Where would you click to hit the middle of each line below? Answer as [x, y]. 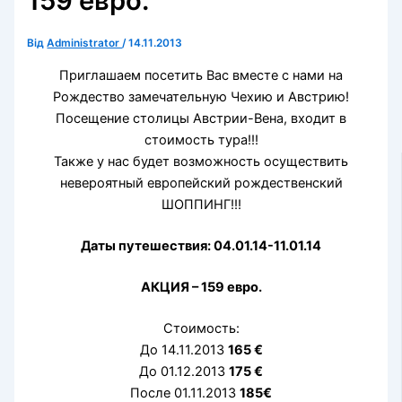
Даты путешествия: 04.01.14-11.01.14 [201, 245]
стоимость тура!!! [201, 140]
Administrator [85, 44]
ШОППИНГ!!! [201, 205]
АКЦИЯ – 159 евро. [201, 287]
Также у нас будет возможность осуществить [201, 162]
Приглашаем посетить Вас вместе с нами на [201, 76]
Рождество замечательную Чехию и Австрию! [201, 97]
